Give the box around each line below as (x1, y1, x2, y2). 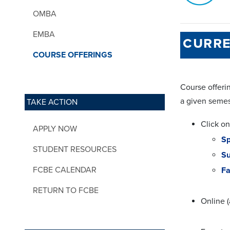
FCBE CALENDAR (33, 164, 97, 175)
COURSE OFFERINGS (33, 49, 112, 60)
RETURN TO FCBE (33, 185, 99, 196)
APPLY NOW (33, 123, 77, 134)
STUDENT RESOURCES (33, 144, 117, 155)
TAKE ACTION (27, 97, 78, 107)
